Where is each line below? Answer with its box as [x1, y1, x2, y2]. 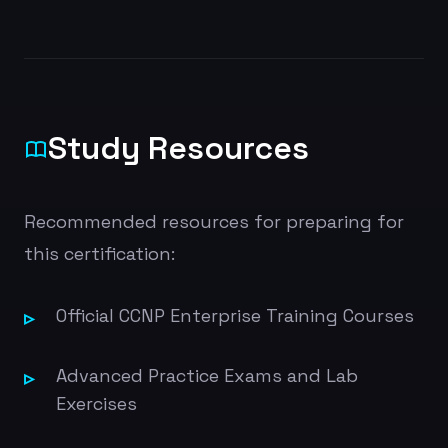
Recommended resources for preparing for [24, 210, 404, 233]
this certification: [24, 242, 175, 265]
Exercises [56, 392, 137, 415]
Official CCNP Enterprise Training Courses [56, 304, 414, 327]
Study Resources [48, 128, 309, 168]
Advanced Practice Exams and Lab [56, 364, 358, 387]
